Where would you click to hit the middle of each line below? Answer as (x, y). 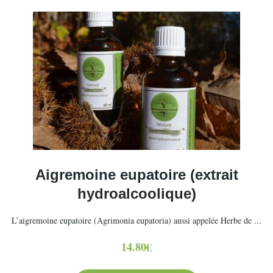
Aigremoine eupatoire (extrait (136, 175)
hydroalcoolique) (136, 193)
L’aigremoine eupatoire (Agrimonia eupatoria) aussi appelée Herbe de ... (136, 220)
